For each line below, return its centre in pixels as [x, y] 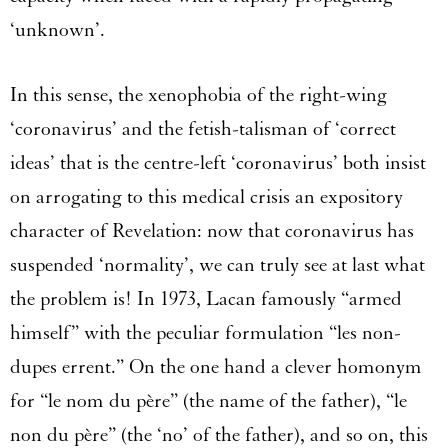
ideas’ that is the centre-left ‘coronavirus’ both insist [218, 162]
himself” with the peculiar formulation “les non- [205, 332]
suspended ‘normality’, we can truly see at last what [217, 264]
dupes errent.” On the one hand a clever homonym [216, 366]
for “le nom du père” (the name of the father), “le [208, 400]
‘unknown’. [60, 29]
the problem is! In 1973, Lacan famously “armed [206, 298]
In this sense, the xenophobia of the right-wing [198, 94]
